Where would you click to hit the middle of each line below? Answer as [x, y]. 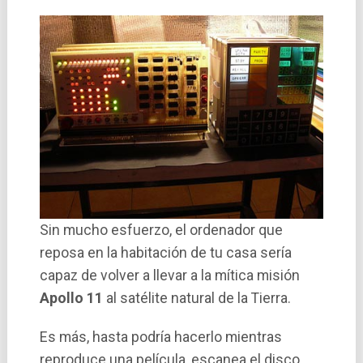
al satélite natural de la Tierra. [196, 299]
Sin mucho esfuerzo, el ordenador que [161, 231]
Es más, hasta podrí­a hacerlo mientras [160, 337]
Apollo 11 [71, 299]
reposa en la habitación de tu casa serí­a [165, 253]
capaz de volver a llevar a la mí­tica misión [169, 276]
